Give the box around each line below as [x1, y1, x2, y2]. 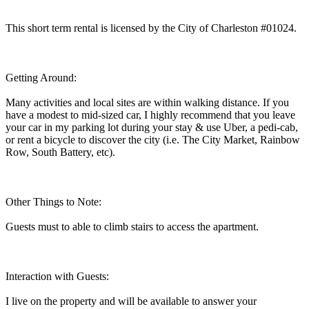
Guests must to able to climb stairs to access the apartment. [6, 220, 259, 232]
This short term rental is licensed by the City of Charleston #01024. [6, 21, 297, 34]
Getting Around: [6, 71, 77, 83]
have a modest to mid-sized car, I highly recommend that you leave [6, 108, 295, 121]
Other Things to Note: [6, 195, 101, 208]
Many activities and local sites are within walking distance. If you [6, 96, 289, 108]
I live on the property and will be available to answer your [6, 295, 257, 307]
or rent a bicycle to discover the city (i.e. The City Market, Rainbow [6, 133, 300, 146]
